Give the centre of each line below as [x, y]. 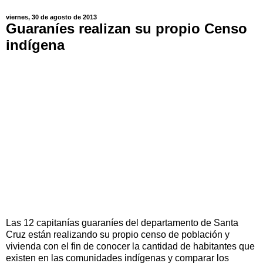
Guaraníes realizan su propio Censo [127, 29]
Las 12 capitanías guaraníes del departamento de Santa [122, 222]
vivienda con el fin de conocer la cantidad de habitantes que [130, 246]
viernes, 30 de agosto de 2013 [51, 17]
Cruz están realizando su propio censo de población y [118, 234]
